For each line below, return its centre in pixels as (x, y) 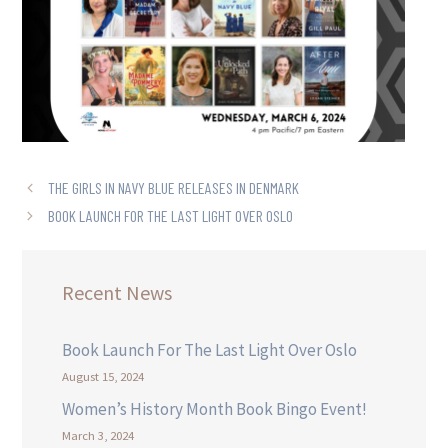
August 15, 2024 (103, 376)
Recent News (117, 293)
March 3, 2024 (98, 434)
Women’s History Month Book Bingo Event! (215, 408)
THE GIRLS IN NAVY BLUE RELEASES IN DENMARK (173, 188)
